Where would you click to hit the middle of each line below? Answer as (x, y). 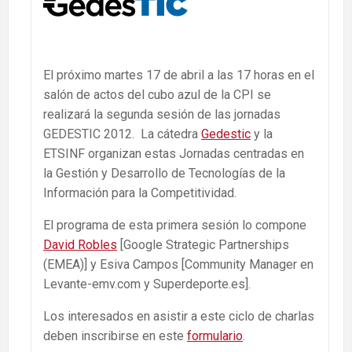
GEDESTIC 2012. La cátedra (122, 134)
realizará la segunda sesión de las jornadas (162, 114)
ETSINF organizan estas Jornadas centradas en (174, 153)
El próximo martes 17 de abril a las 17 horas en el (179, 75)
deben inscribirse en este (115, 335)
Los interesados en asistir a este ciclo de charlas (179, 316)
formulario (215, 335)
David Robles (80, 244)
